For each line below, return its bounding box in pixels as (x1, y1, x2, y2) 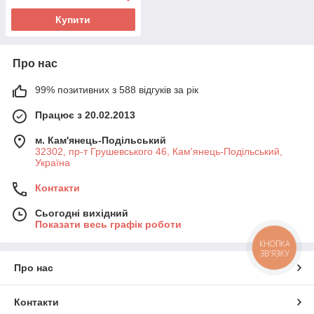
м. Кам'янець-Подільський (35, 134, 166, 146)
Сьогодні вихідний (35, 207, 128, 219)
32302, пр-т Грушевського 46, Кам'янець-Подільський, (35, 145, 282, 157)
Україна (35, 156, 70, 168)
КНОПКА (259, 238, 290, 250)
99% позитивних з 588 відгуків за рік (35, 83, 198, 95)
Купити (55, 13, 91, 25)
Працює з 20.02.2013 (35, 109, 135, 121)
